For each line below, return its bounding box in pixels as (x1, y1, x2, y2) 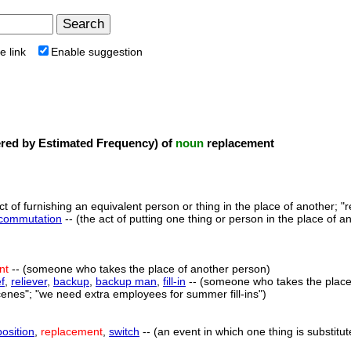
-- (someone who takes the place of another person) (9, 262, 270, 275)
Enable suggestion (51, 45, 143, 58)
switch (109, 325, 139, 338)
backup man (96, 275, 157, 288)
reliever (11, 275, 47, 288)
